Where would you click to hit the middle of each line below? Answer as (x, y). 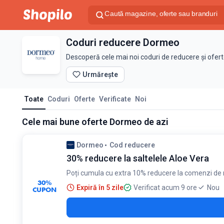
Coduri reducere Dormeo (123, 42)
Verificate (115, 99)
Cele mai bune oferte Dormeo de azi (95, 122)
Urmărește (100, 74)
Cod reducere (132, 145)
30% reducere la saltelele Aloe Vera (138, 158)
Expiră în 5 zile (100, 187)
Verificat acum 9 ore (165, 187)
